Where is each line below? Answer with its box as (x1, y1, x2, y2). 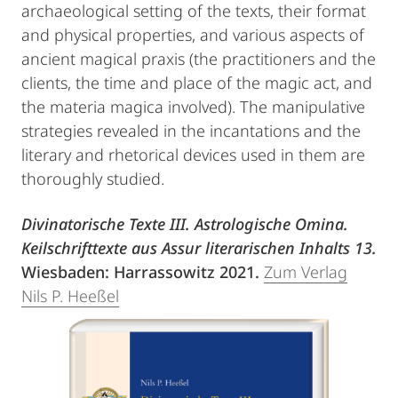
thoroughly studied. (21, 168, 164, 189)
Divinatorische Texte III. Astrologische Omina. (21, 213, 348, 235)
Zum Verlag (264, 261, 347, 283)
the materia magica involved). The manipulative (21, 96, 365, 117)
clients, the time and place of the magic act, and (21, 72, 372, 93)
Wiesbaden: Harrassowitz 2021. (21, 261, 264, 283)
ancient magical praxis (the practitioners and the (21, 48, 376, 69)
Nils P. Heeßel (21, 285, 119, 306)
